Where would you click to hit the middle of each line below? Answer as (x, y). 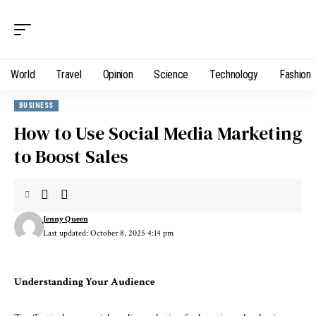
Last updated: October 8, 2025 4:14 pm (108, 233)
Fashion (295, 74)
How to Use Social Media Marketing (158, 133)
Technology (234, 74)
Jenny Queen (65, 219)
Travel (69, 74)
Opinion (118, 74)
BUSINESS (36, 105)
